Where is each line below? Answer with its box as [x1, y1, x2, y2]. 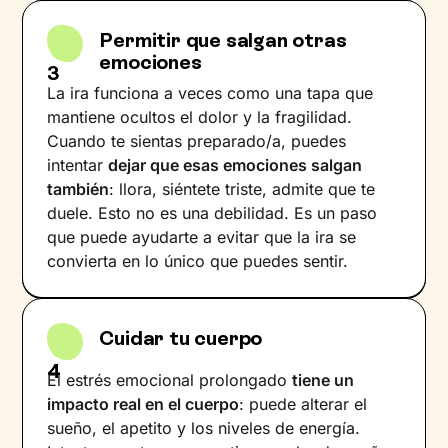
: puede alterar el [239, 393, 368, 414]
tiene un [292, 369, 355, 390]
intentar [47, 155, 109, 175]
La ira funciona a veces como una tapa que [47, 83, 374, 103]
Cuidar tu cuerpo [99, 326, 263, 350]
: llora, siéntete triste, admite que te [109, 179, 376, 199]
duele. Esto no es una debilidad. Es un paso [47, 203, 378, 223]
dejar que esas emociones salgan [108, 155, 363, 175]
